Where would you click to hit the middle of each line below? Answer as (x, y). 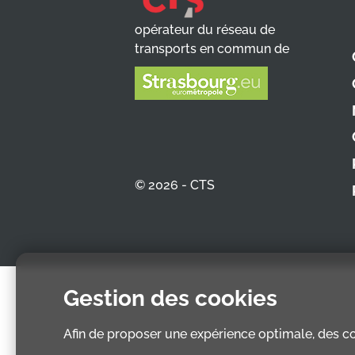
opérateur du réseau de (204, 30)
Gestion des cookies (170, 298)
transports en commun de (212, 49)
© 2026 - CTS (174, 185)
